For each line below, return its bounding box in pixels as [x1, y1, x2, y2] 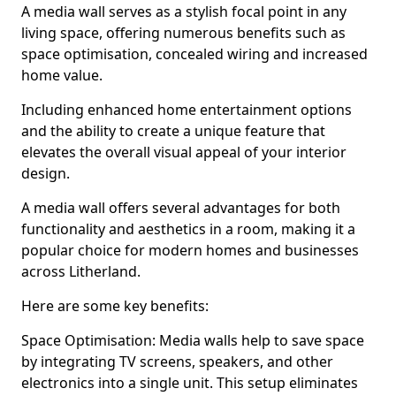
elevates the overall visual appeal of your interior [21, 142, 346, 162]
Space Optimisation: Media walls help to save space [21, 331, 364, 350]
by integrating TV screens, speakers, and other [21, 352, 333, 371]
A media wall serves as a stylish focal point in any [21, 2, 346, 21]
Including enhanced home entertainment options [21, 100, 352, 119]
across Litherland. [21, 262, 141, 281]
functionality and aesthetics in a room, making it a [21, 219, 355, 239]
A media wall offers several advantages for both [21, 198, 340, 217]
